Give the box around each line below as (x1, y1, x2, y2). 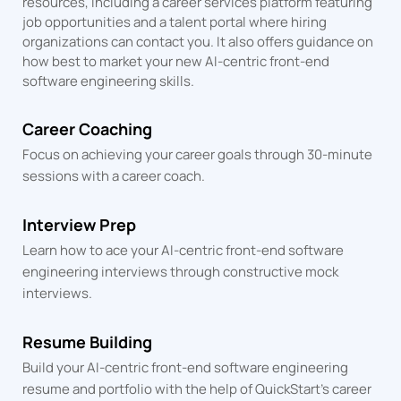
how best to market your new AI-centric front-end (22, 51, 330, 71)
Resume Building (22, 330, 153, 353)
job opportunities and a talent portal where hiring (22, 12, 328, 31)
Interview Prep (22, 213, 137, 235)
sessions (22, 166, 80, 185)
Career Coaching (22, 117, 153, 140)
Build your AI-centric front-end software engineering (22, 357, 349, 377)
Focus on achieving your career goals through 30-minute (22, 144, 373, 164)
